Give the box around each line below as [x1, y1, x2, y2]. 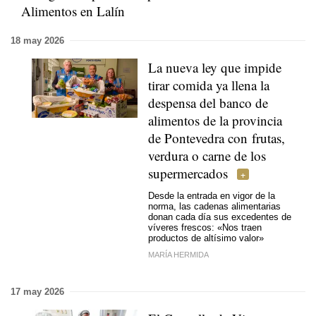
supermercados [148, 164, 228, 182]
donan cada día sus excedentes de [148, 212, 291, 223]
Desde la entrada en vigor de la [148, 190, 275, 202]
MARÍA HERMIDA [148, 250, 209, 259]
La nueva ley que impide [148, 58, 281, 76]
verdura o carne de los [148, 146, 266, 164]
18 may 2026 [11, 35, 64, 46]
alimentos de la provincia [148, 111, 282, 129]
